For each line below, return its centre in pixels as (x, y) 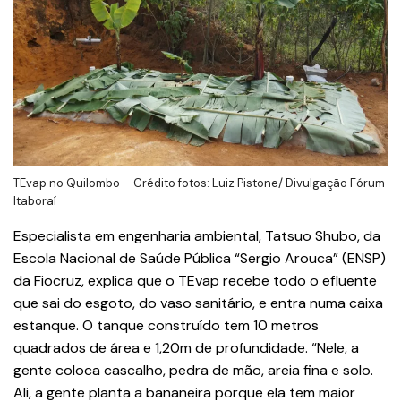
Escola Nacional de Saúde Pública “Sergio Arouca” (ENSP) (200, 259)
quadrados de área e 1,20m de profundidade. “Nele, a (186, 348)
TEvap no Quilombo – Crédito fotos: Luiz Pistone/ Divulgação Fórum (199, 183)
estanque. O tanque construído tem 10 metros (166, 326)
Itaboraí (35, 201)
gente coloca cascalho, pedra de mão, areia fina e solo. (193, 371)
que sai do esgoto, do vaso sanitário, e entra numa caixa (198, 303)
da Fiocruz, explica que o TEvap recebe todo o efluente (195, 281)
